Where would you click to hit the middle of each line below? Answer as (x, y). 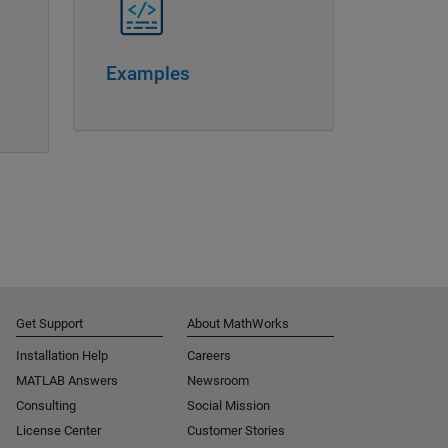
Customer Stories (236, 431)
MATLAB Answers (67, 381)
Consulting (46, 406)
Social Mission (228, 406)
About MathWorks (238, 324)
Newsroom (218, 381)
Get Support (49, 324)
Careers (209, 356)
